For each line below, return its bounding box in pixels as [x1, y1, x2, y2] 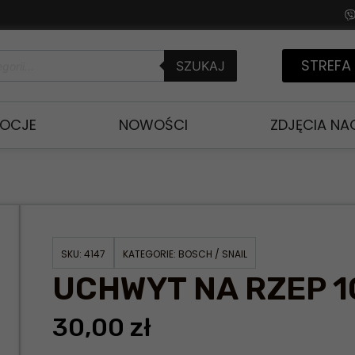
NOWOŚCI [119, 115, 188, 135]
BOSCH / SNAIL [178, 247, 248, 261]
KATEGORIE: [123, 247, 179, 261]
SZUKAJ [176, 58, 225, 74]
